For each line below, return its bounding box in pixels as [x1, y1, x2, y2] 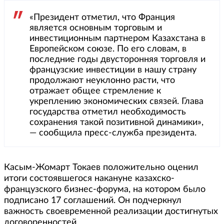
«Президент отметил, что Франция [29, 13, 175, 22]
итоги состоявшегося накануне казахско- [4, 174, 174, 183]
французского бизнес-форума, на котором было [4, 185, 205, 194]
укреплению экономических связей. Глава [29, 97, 203, 106]
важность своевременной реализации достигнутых [4, 207, 218, 216]
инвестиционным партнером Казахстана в [29, 34, 205, 43]
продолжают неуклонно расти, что [29, 76, 175, 85]
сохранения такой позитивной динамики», [29, 118, 203, 127]
